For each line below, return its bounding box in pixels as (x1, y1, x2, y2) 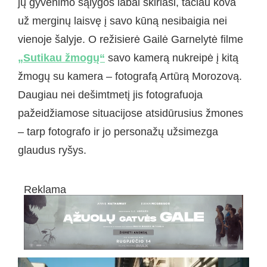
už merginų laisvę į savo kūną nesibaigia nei (18, 14, 227, 27)
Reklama (24, 184, 66, 196)
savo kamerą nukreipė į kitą (105, 51, 238, 64)
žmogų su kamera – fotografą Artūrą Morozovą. (18, 70, 242, 82)
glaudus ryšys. (18, 144, 86, 156)
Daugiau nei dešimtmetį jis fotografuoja (18, 88, 203, 101)
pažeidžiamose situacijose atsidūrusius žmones (18, 107, 243, 119)
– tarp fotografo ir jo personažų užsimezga (18, 125, 218, 138)
